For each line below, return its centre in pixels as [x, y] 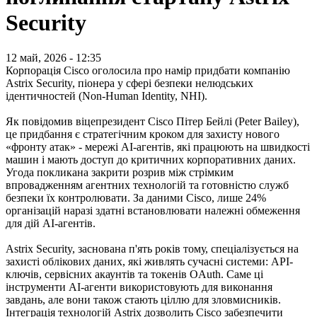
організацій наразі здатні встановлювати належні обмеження [153, 210]
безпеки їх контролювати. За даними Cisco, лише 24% [136, 197]
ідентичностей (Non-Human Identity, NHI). [108, 96]
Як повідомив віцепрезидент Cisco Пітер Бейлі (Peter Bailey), [152, 121]
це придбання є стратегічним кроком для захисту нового [143, 134]
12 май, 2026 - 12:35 [53, 57]
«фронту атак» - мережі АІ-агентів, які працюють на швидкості [158, 146]
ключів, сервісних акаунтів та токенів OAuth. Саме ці [134, 274]
